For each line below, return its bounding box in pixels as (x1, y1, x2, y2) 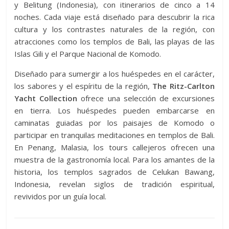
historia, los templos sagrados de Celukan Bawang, (14, 167, 215, 177)
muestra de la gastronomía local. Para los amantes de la (14, 154, 215, 165)
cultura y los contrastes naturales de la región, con (14, 24, 215, 34)
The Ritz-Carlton (152, 81, 215, 91)
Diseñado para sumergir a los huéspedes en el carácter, (14, 68, 215, 79)
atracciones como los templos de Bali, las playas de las (14, 36, 215, 47)
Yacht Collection (14, 93, 78, 103)
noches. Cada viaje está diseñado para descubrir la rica (14, 12, 215, 22)
